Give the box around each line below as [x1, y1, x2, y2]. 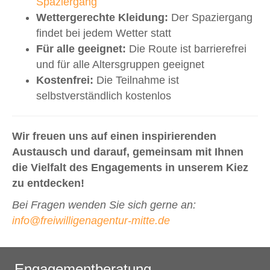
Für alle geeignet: [36, 42, 126, 55]
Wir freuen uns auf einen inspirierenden [12, 130, 216, 142]
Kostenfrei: [36, 74, 93, 86]
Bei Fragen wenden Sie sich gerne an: [12, 198, 196, 211]
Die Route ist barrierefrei [126, 42, 246, 55]
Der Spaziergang [168, 11, 253, 24]
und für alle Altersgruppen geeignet [36, 58, 204, 71]
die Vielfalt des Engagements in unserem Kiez [12, 161, 248, 174]
